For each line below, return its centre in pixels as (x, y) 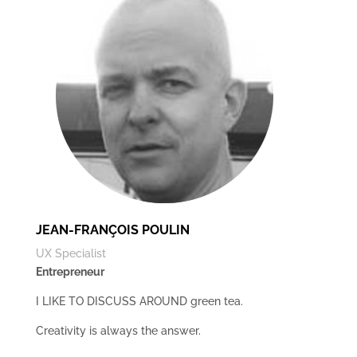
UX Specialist (71, 253)
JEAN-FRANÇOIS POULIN (112, 230)
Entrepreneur (70, 272)
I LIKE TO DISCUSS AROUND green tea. (139, 301)
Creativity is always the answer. (118, 331)
